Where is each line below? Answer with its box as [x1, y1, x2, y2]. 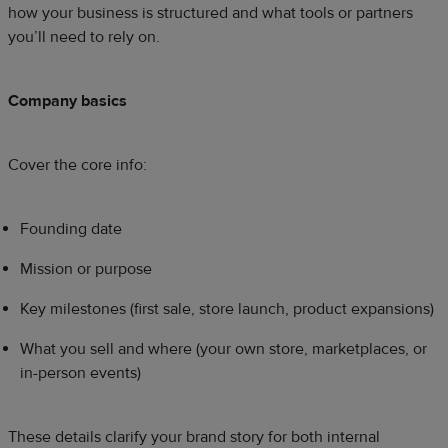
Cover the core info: [8, 154, 147, 175]
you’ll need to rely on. [8, 26, 160, 47]
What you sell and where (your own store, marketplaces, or [20, 338, 427, 359]
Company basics [8, 90, 127, 111]
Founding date [20, 218, 122, 239]
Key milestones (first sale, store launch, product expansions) [20, 298, 434, 319]
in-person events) [20, 362, 141, 383]
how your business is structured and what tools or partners [8, 2, 413, 23]
